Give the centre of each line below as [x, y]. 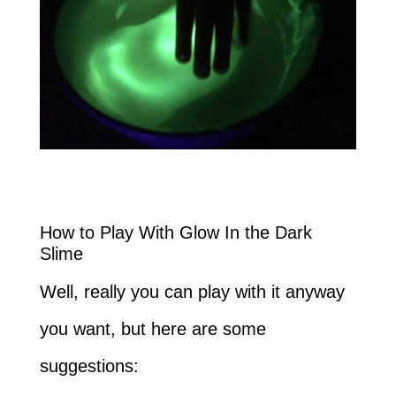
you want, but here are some [152, 328]
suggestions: [89, 366]
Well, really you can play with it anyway [192, 291]
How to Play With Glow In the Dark [175, 232]
